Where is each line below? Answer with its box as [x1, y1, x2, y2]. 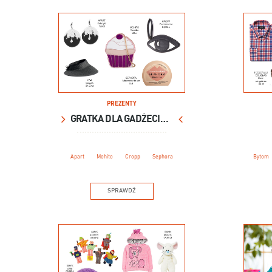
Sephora [152, 154, 174, 160]
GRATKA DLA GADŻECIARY [160, 114, 169, 124]
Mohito [97, 154, 114, 160]
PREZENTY [107, 101, 137, 107]
